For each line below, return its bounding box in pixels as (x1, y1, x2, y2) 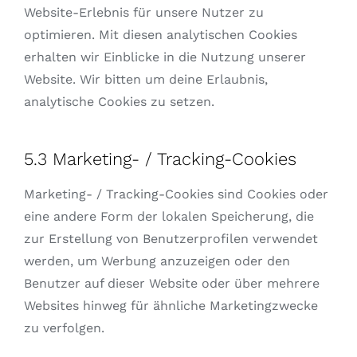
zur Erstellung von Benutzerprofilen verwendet (23, 231, 318, 247)
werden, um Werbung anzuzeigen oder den (23, 253, 290, 269)
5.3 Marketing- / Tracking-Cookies (23, 149, 296, 170)
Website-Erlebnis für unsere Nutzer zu (23, 5, 264, 21)
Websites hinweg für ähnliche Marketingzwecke (23, 298, 318, 314)
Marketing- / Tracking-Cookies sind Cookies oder (23, 186, 328, 202)
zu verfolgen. (23, 320, 104, 336)
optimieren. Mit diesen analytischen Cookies (23, 27, 297, 43)
